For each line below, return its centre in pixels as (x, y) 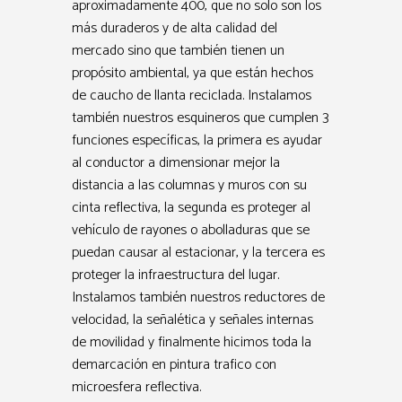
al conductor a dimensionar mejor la (176, 163)
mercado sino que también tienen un (178, 51)
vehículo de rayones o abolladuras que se (191, 231)
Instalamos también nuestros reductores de (198, 298)
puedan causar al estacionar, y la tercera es (198, 253)
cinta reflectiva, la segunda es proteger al (191, 208)
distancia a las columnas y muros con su (189, 186)
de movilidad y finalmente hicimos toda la (192, 343)
